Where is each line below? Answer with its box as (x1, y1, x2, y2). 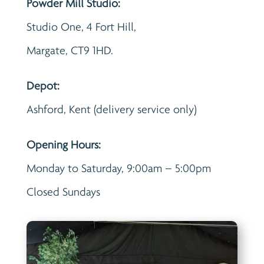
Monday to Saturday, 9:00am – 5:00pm (26, 161, 211, 174)
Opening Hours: (26, 138, 101, 151)
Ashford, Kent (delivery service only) (26, 103, 197, 115)
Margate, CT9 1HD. (26, 44, 113, 57)
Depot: (26, 79, 60, 92)
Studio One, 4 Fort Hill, (26, 20, 136, 33)
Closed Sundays (26, 185, 100, 198)
